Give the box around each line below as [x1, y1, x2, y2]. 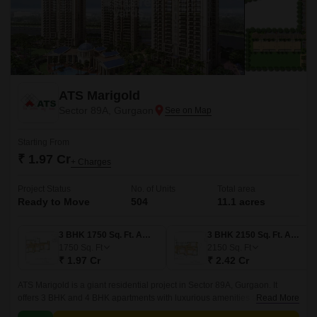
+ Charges [71, 157, 111, 167]
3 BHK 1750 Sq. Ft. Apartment [142, 230, 151, 240]
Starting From [18, 137, 69, 147]
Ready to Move [18, 196, 90, 207]
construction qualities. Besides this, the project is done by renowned [18, 306, 277, 316]
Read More [256, 293, 299, 303]
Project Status [18, 184, 71, 194]
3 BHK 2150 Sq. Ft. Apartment [291, 230, 299, 240]
